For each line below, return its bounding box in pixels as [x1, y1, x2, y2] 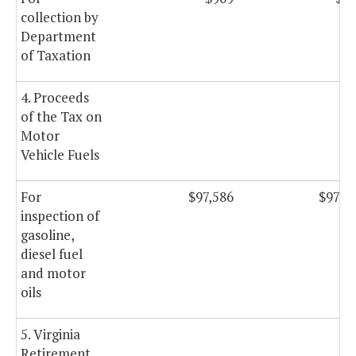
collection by [21, 8, 99, 27]
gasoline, [21, 226, 74, 245]
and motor [21, 264, 86, 283]
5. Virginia [21, 325, 80, 344]
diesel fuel [21, 245, 83, 264]
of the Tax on [21, 107, 102, 126]
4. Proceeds [21, 88, 89, 107]
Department [21, 27, 96, 46]
